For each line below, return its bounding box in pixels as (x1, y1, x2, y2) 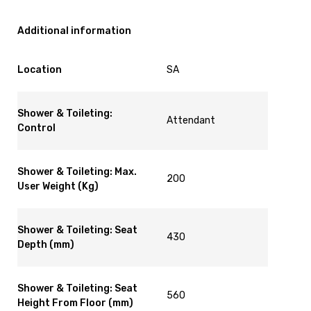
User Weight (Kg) (17, 180, 99, 192)
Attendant (166, 114, 215, 126)
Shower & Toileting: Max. (17, 165, 137, 178)
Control (17, 121, 56, 134)
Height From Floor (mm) (17, 296, 133, 309)
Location (17, 63, 62, 76)
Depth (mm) (17, 238, 74, 251)
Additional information (17, 24, 131, 37)
